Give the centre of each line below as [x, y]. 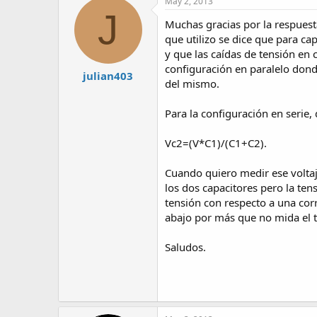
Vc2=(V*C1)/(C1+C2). [216, 143]
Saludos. [185, 247]
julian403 [108, 76]
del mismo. [192, 83]
